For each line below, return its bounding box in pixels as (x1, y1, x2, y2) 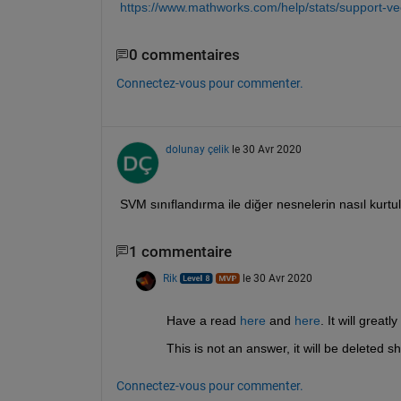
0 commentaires (128, 47, 240, 64)
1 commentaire (128, 243, 232, 260)
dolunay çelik (165, 142, 229, 156)
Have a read (166, 313, 240, 328)
